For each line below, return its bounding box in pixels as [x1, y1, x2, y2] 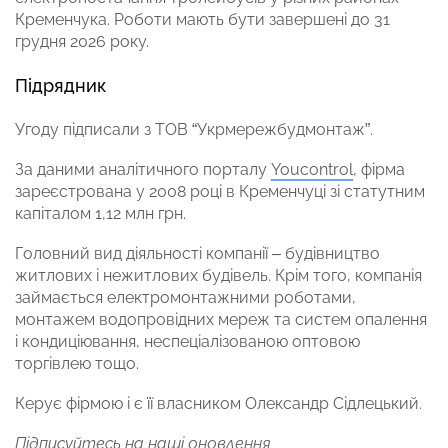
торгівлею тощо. [15, 353, 143, 373]
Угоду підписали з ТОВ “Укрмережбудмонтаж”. [15, 119, 377, 139]
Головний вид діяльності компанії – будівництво [15, 243, 380, 263]
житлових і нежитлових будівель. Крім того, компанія [15, 265, 422, 285]
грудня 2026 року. [15, 31, 153, 51]
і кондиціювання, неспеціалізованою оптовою [15, 331, 360, 351]
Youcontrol [271, 159, 353, 179]
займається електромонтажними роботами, [15, 287, 356, 307]
